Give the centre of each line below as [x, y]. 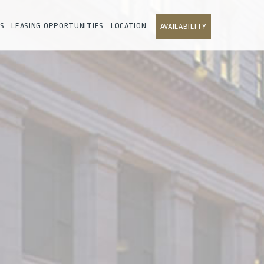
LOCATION [128, 26]
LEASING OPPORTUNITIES [57, 26]
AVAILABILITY [183, 26]
